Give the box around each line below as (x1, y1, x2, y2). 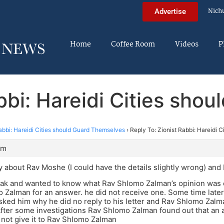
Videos (175, 38, 198, 50)
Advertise (154, 6, 186, 16)
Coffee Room (111, 38, 155, 50)
